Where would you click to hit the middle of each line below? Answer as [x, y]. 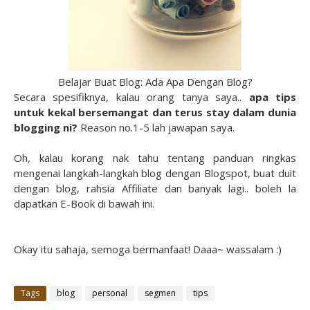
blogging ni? [46, 128]
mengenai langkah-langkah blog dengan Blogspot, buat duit [155, 173]
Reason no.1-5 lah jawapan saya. [157, 128]
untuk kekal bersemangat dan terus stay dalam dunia [155, 112]
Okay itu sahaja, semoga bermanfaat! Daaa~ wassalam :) [148, 249]
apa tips [273, 97]
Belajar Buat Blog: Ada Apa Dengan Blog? [155, 82]
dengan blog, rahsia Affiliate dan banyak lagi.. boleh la [155, 189]
